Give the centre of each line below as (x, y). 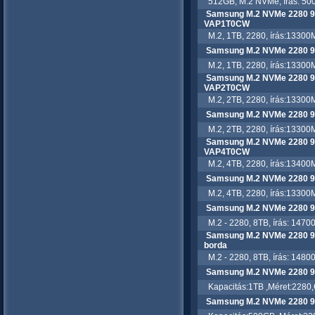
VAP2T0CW (226, 88)
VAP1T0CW (226, 24)
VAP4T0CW (226, 152)
